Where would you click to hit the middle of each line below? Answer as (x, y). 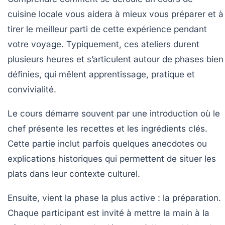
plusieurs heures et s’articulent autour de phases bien (116, 59)
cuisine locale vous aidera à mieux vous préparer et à (116, 14)
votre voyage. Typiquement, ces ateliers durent (103, 44)
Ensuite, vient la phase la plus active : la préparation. (114, 198)
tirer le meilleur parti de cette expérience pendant (107, 29)
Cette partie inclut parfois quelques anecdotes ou (107, 143)
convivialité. (32, 89)
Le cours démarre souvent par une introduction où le (114, 113)
